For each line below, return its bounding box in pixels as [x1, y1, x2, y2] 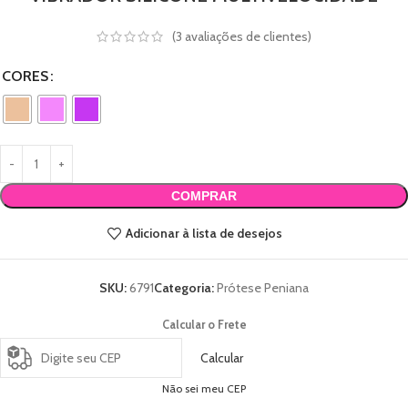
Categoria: [154, 279, 214, 296]
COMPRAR [171, 188, 237, 203]
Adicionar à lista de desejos [125, 225, 282, 242]
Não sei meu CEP [162, 382, 246, 396]
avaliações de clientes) [182, 27, 311, 45]
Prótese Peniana [217, 279, 309, 296]
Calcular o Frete [161, 317, 247, 331]
